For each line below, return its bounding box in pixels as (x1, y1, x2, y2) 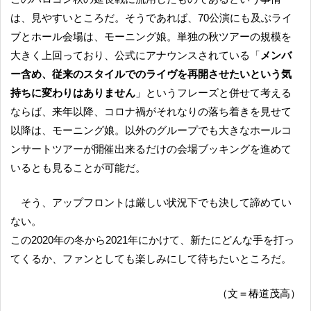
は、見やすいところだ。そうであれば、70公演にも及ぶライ (10, 11, 292, 24)
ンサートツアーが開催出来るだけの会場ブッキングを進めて (10, 142, 292, 155)
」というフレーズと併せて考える (135, 86, 292, 99)
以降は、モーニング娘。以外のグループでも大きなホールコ (10, 124, 292, 136)
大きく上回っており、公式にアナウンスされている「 (10, 49, 260, 61)
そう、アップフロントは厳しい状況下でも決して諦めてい (21, 196, 32, 208)
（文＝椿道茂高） (238, 287, 301, 299)
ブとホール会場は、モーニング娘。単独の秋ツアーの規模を (10, 30, 292, 42)
